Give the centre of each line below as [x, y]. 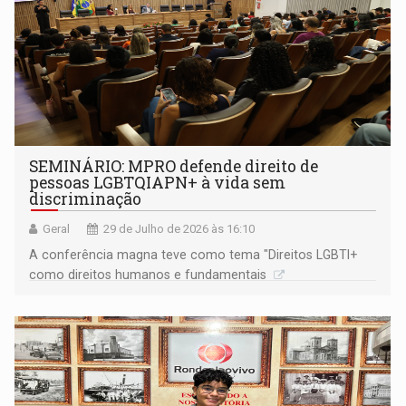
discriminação [86, 199]
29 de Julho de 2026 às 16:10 [179, 229]
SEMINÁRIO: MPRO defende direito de [174, 167]
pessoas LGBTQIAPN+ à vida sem [158, 183]
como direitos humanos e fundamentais [150, 275]
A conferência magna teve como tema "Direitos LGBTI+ [193, 255]
